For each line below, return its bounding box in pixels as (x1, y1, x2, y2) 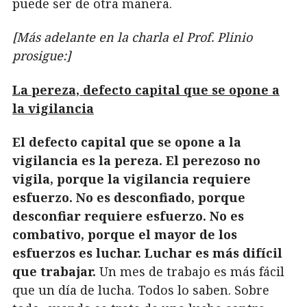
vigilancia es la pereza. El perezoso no (12, 152, 260, 169)
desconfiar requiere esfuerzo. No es (12, 208, 244, 225)
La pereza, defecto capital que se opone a (12, 81, 280, 98)
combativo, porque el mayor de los (12, 226, 237, 243)
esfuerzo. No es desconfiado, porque (12, 189, 245, 206)
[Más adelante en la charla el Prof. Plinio (12, 29, 252, 46)
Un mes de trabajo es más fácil (96, 263, 284, 280)
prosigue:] (12, 47, 71, 64)
